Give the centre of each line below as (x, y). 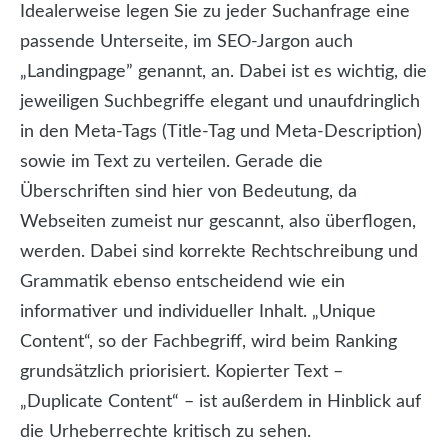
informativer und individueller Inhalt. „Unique (198, 312)
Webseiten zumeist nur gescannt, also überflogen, (218, 222)
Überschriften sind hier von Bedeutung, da (188, 192)
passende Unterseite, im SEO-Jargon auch (186, 42)
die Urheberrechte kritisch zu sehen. (165, 432)
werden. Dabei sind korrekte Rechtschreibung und (219, 252)
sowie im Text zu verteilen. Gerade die (171, 162)
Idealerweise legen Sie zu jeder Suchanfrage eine (215, 12)
